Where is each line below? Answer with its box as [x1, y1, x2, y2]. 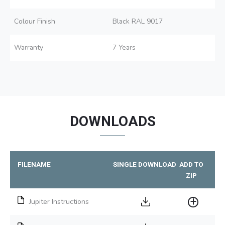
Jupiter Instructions [29, 196, 89, 206]
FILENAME [18, 160, 51, 168]
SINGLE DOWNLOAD [113, 160, 177, 168]
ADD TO [179, 160, 203, 168]
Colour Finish [14, 16, 55, 26]
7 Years [113, 42, 136, 52]
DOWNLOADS [69, 113, 156, 130]
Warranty [14, 42, 43, 52]
